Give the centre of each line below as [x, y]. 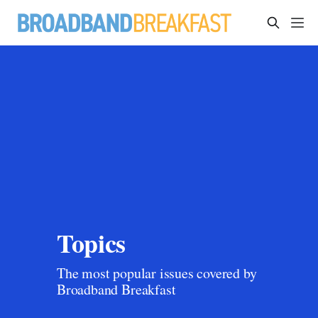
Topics [91, 243]
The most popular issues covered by [157, 273]
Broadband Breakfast [116, 289]
